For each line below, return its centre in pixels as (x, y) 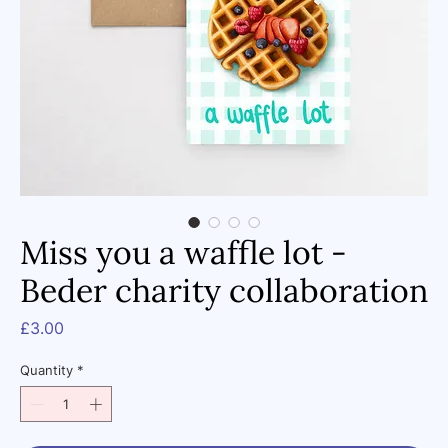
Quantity (46, 370)
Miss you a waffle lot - (183, 253)
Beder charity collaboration (224, 291)
